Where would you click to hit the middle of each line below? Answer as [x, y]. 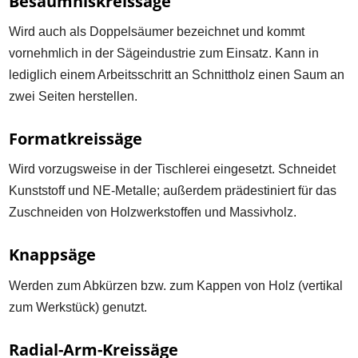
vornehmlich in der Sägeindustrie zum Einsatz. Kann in [164, 53]
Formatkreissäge [76, 139]
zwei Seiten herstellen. [74, 96]
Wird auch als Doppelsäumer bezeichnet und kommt [157, 32]
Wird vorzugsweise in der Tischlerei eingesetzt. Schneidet [173, 169]
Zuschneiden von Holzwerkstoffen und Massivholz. [153, 213]
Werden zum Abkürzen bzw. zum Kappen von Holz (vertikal [176, 285]
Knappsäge [53, 255]
